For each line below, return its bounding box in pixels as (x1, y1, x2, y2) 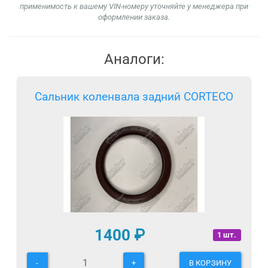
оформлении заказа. (98, 13, 170, 22)
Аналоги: (103, 51, 165, 68)
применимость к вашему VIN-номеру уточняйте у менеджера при (20, 2, 248, 11)
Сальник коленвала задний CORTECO (35, 90, 233, 104)
